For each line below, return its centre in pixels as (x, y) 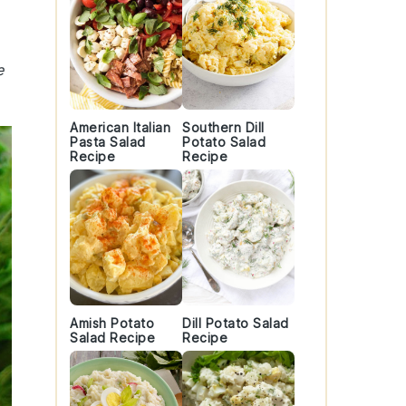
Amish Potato (112, 323)
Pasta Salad (108, 142)
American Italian (120, 127)
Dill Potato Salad (236, 323)
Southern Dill (223, 127)
